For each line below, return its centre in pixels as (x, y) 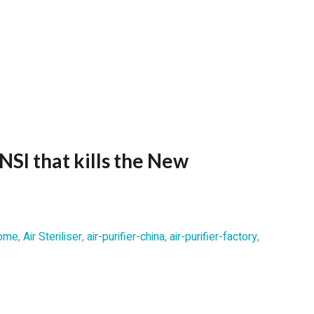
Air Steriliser (52, 237)
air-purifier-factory (213, 237)
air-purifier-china (125, 237)
